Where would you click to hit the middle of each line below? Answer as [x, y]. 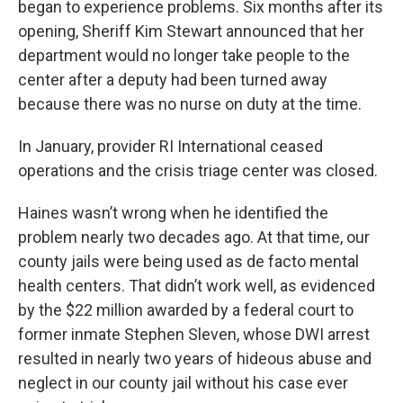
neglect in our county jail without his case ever [183, 383]
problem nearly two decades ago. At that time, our [194, 237]
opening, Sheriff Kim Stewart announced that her [191, 31]
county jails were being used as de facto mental [188, 261]
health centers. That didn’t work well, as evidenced [197, 286]
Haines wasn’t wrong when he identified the [173, 213]
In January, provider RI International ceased [170, 146]
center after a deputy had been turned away [173, 80]
